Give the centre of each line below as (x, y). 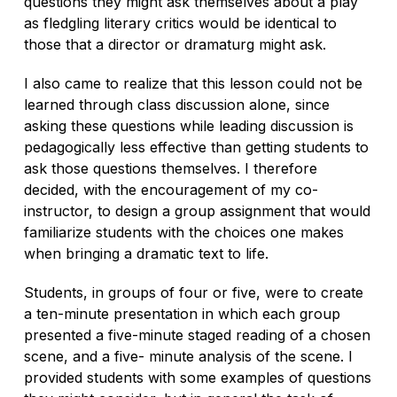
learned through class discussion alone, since (176, 104)
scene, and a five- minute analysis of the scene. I (188, 356)
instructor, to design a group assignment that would (197, 210)
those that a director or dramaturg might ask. (175, 44)
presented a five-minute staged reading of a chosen (197, 335)
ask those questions (92, 168)
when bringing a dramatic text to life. (146, 253)
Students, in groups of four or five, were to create (193, 292)
